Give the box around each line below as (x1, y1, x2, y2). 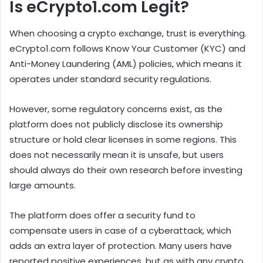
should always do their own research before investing (9, 163, 242, 176)
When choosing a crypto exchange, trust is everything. (9, 26, 247, 39)
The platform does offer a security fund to (9, 208, 195, 221)
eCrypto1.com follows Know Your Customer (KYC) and (9, 42, 245, 55)
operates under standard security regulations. (9, 72, 211, 85)
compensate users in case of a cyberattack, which (9, 224, 231, 237)
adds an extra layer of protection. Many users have (9, 239, 232, 252)
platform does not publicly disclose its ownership (9, 117, 223, 130)
